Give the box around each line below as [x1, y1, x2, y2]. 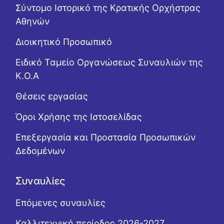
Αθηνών [15, 16, 50, 26]
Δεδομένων [15, 145, 65, 156]
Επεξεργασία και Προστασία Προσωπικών [15, 132, 196, 142]
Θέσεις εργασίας [15, 91, 88, 101]
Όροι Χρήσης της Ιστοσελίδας [15, 111, 142, 122]
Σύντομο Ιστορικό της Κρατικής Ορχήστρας [15, 2, 201, 13]
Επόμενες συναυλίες [15, 197, 106, 208]
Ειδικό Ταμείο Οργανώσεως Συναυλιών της [15, 57, 203, 67]
